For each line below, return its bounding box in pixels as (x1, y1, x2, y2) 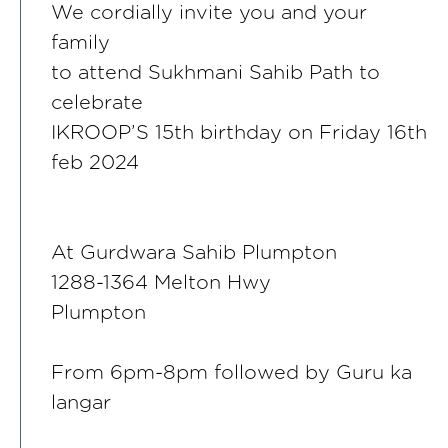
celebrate (51, 93, 143, 114)
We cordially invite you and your (51, 3, 367, 24)
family (51, 33, 110, 54)
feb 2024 (51, 153, 139, 174)
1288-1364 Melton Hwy (51, 273, 271, 294)
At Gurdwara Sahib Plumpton (51, 243, 337, 264)
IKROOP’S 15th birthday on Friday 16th (51, 123, 427, 144)
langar (51, 393, 111, 414)
